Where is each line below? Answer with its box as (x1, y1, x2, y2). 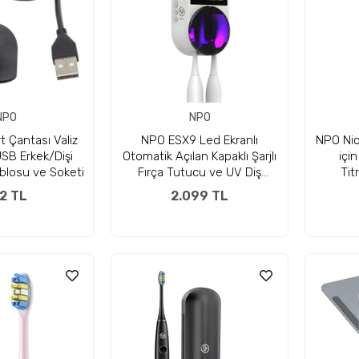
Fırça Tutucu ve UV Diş (138, 165, 261, 179)
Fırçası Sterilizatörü (147, 181, 252, 196)
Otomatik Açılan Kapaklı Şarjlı (123, 149, 276, 163)
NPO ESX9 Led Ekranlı (141, 133, 258, 147)
